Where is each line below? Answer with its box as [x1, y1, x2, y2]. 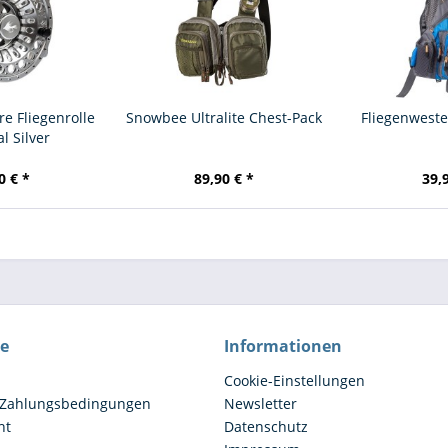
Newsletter [224, 394, 297, 413]
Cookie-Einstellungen [224, 371, 365, 390]
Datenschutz [224, 417, 308, 436]
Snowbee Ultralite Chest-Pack [125, 108, 322, 127]
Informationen [224, 335, 342, 357]
